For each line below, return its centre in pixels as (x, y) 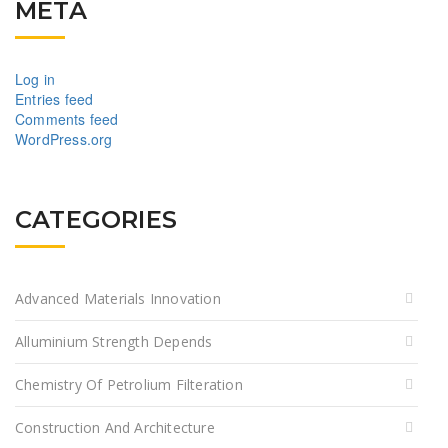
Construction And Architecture (115, 428)
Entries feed (54, 99)
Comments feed (67, 119)
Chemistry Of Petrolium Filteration (129, 385)
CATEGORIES (96, 220)
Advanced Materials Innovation (118, 299)
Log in (35, 79)
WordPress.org (64, 139)
